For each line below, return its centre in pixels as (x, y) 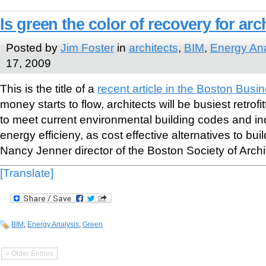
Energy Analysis (53, 224)
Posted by (33, 47)
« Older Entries (29, 254)
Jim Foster (87, 47)
